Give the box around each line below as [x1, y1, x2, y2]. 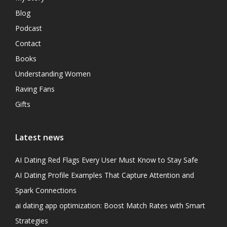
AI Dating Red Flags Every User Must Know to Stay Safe [15, 155, 198, 165]
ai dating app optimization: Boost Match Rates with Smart [15, 200, 205, 210]
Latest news [15, 131, 64, 143]
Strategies [15, 215, 48, 225]
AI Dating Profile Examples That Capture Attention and [15, 170, 194, 180]
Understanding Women [15, 68, 91, 79]
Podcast [15, 23, 42, 33]
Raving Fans [15, 84, 55, 94]
